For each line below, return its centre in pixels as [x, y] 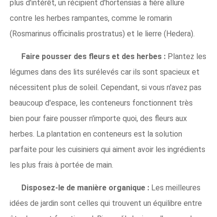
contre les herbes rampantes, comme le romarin [91, 18]
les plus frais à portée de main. [62, 165]
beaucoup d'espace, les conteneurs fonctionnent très [101, 103]
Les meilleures [175, 188]
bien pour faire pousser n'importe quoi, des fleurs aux [98, 118]
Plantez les [186, 56]
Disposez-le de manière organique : [85, 188]
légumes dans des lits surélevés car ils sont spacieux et [105, 72]
